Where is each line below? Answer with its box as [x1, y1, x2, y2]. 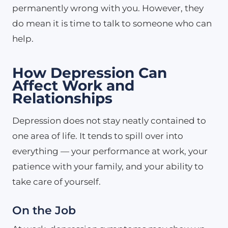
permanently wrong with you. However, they [12, 3, 204, 13]
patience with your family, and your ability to [12, 161, 204, 172]
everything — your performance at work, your [12, 146, 208, 156]
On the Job [12, 203, 76, 217]
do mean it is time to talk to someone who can [12, 18, 212, 28]
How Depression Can [12, 64, 167, 81]
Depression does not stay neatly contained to [12, 115, 206, 126]
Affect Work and [12, 76, 134, 94]
